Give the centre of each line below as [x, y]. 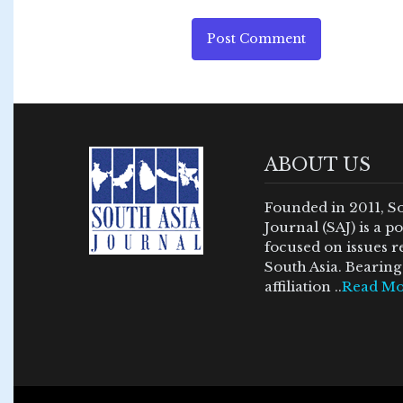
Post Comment [256, 38]
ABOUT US [318, 164]
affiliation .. [303, 286]
